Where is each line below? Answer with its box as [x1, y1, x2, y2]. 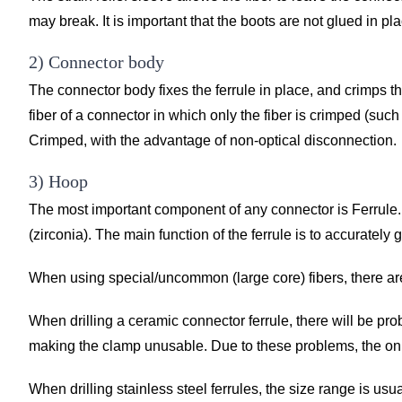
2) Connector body [29, 51, 164, 72]
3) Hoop [29, 170, 88, 191]
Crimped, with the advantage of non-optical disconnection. [29, 132, 397, 148]
